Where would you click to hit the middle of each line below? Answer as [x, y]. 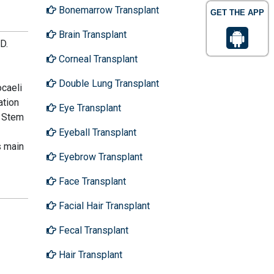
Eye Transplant [89, 108]
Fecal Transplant [92, 230]
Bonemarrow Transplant [108, 10]
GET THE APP [237, 13]
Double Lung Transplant [108, 83]
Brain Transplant [91, 34]
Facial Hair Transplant [103, 206]
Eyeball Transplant [96, 132]
